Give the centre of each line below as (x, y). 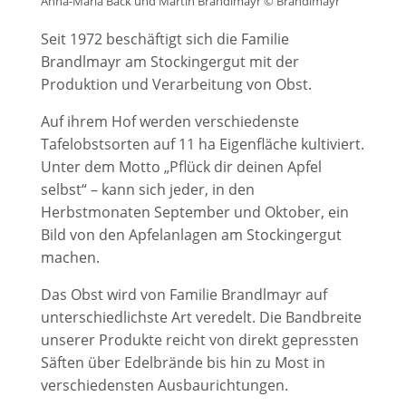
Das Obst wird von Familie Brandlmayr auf (184, 295)
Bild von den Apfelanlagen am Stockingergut (191, 235)
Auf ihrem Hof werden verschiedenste (169, 121)
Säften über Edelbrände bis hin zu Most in (183, 362)
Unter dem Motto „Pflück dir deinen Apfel (181, 167)
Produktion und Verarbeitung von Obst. (176, 84)
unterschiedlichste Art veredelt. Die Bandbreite (201, 317)
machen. (70, 257)
